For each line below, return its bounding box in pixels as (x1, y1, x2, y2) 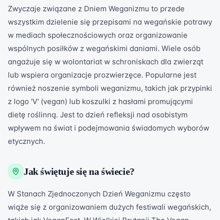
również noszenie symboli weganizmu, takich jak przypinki (8, 83, 212, 93)
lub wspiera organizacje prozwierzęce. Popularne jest (8, 70, 196, 80)
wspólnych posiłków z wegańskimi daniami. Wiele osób (8, 44, 200, 53)
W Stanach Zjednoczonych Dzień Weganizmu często (8, 189, 191, 198)
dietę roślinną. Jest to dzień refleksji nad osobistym (8, 110, 188, 119)
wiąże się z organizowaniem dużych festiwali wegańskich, (8, 202, 211, 212)
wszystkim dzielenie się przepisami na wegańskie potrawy (8, 17, 212, 27)
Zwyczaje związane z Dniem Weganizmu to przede (8, 4, 185, 13)
